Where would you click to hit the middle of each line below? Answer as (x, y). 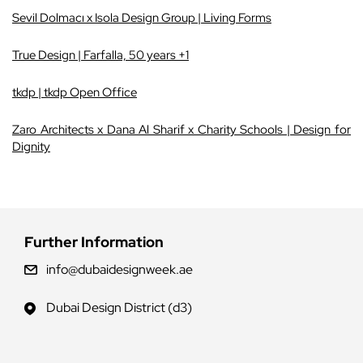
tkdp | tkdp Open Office (75, 92)
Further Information (94, 242)
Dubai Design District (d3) (120, 308)
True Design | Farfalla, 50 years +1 (100, 55)
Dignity (31, 147)
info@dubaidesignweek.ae (120, 270)
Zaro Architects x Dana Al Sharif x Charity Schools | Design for (181, 130)
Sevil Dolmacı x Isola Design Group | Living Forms (142, 18)
